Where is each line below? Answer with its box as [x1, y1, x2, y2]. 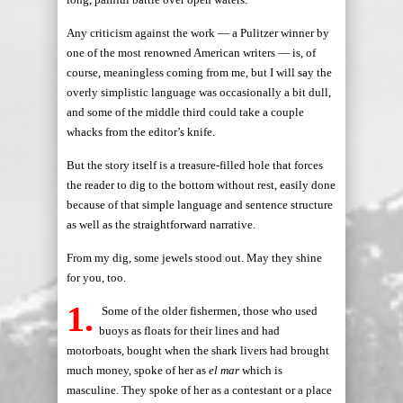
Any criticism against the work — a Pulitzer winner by [67, 26, 329, 40]
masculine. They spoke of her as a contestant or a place [67, 383, 332, 397]
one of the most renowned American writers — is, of [67, 46, 316, 59]
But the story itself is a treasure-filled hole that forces [67, 158, 323, 172]
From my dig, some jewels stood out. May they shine [67, 251, 322, 264]
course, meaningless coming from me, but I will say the [67, 66, 332, 79]
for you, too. [67, 271, 126, 284]
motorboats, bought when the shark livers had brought [67, 344, 329, 357]
